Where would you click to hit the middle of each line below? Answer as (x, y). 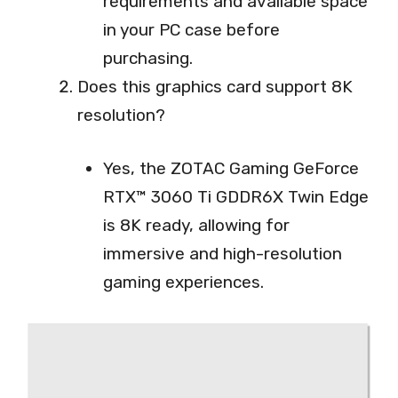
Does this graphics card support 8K (215, 86)
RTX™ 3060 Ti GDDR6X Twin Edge (235, 197)
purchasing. (147, 58)
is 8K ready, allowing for (196, 226)
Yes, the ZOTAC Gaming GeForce (231, 169)
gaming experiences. (183, 283)
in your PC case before (191, 29)
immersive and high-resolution (222, 254)
